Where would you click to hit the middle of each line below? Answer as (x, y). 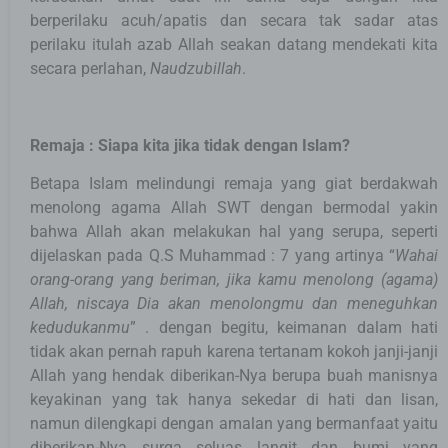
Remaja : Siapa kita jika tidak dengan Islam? (190, 145)
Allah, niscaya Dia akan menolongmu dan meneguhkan (234, 304)
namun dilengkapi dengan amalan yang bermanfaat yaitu (234, 424)
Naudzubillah (196, 68)
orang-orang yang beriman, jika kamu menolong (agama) (234, 280)
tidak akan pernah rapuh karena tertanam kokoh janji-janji (234, 352)
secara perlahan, (90, 68)
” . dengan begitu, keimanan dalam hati (284, 328)
